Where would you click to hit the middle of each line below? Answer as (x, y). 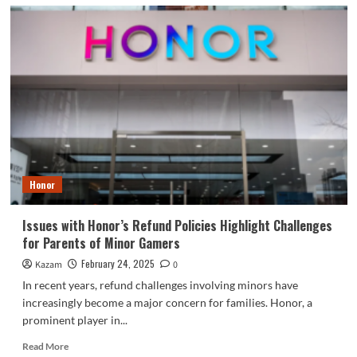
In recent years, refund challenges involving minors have (160, 285)
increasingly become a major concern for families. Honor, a (167, 302)
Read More (45, 346)
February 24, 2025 (118, 263)
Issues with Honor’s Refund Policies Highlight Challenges (177, 226)
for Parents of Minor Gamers (101, 243)
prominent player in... (75, 320)
